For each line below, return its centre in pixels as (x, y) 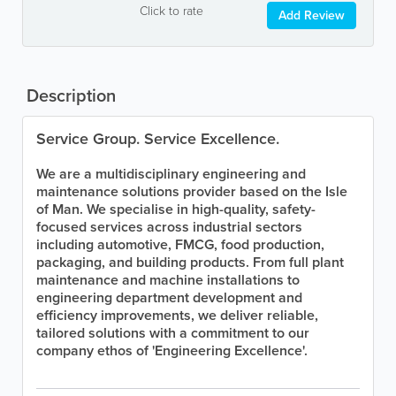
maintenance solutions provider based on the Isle (192, 191)
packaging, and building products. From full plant (190, 262)
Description (69, 95)
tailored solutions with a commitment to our (173, 332)
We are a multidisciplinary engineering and (171, 173)
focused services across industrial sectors (169, 226)
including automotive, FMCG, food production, (180, 244)
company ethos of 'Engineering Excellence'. (172, 350)
